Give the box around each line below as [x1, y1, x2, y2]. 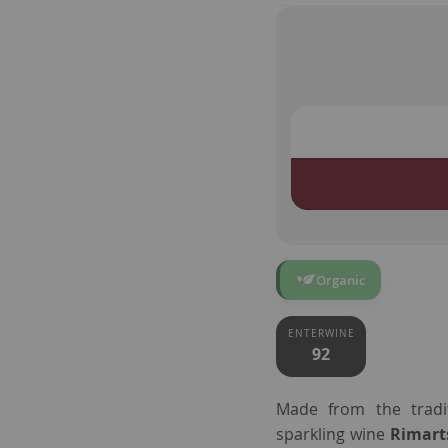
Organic [316, 271, 366, 290]
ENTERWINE [287, 327, 355, 341]
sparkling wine [276, 423, 391, 446]
